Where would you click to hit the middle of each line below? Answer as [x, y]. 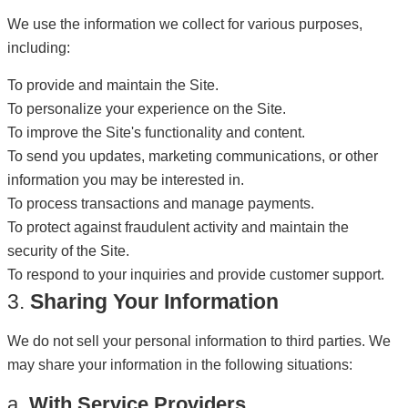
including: [39, 48]
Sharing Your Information [154, 301]
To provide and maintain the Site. [113, 85]
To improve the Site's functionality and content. [156, 133]
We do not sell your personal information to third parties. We [199, 341]
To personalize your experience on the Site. [147, 109]
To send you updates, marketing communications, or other [193, 156]
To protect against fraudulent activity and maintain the [178, 227]
